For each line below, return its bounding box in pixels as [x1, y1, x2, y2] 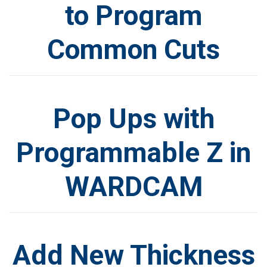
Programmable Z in [16, 136, 251, 169]
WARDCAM [64, 170, 203, 203]
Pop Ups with [52, 102, 215, 135]
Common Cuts [47, 33, 220, 66]
